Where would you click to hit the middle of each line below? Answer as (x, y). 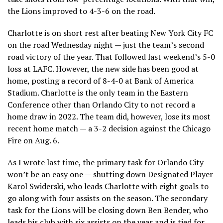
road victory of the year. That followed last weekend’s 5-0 (111, 56)
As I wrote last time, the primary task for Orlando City (106, 162)
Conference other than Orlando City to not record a (101, 104)
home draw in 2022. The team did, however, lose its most (109, 116)
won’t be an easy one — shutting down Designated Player (110, 174)
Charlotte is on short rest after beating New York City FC (110, 33)
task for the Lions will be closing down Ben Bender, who (108, 210)
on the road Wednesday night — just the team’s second (106, 45)
